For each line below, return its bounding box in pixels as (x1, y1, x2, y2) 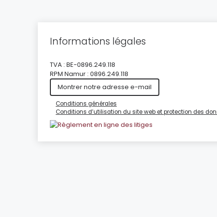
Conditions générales (56, 100, 117, 108)
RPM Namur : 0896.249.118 (50, 69, 128, 79)
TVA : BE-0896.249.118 (50, 60, 115, 70)
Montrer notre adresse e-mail (58, 82, 152, 92)
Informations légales (50, 35, 146, 48)
